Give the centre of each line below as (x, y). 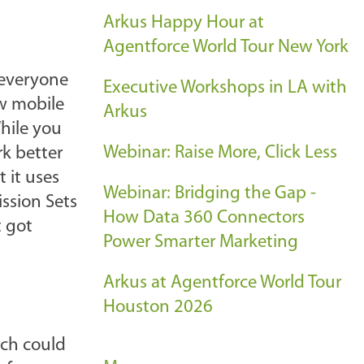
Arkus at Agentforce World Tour (222, 283)
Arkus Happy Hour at (184, 23)
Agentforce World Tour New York (226, 48)
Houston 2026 (158, 308)
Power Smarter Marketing (201, 243)
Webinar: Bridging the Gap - (210, 194)
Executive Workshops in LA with (225, 88)
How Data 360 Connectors (204, 218)
